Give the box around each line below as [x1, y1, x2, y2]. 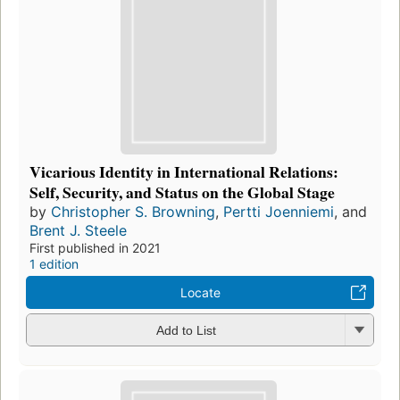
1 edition [29, 255, 79, 271]
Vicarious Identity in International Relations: [29, 159, 338, 183]
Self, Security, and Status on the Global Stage [29, 179, 335, 204]
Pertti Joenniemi [223, 202, 334, 221]
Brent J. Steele [29, 221, 127, 239]
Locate [179, 284, 221, 300]
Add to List [155, 323, 216, 338]
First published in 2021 [29, 239, 161, 255]
